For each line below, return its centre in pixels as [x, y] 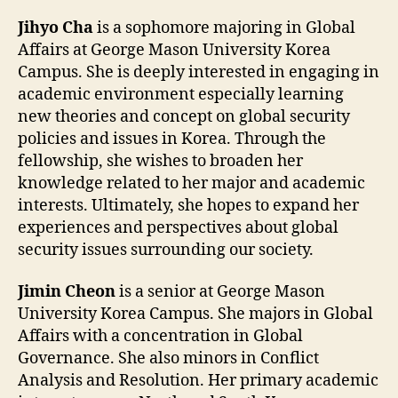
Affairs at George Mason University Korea [174, 50]
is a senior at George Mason [220, 292]
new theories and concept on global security [184, 116]
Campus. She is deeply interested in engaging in [199, 72]
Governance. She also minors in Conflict [168, 359]
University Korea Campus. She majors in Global [195, 314]
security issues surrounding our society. [166, 250]
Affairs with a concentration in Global [160, 337]
